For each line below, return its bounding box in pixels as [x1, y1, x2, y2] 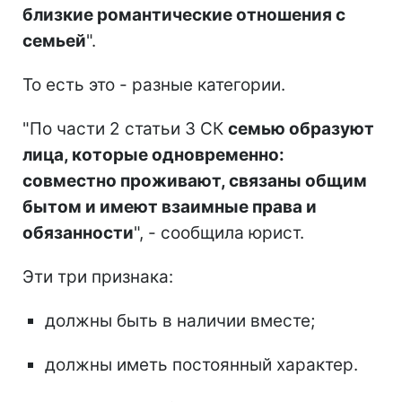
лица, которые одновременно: [22, 144, 284, 165]
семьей [22, 30, 86, 51]
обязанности [22, 222, 134, 243]
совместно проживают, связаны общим [22, 170, 367, 191]
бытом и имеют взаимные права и [22, 196, 317, 217]
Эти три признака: [22, 266, 173, 287]
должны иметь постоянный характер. [45, 354, 358, 375]
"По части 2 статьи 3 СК [22, 118, 228, 139]
